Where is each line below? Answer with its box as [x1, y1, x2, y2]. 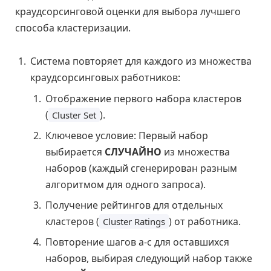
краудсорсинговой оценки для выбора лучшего [15, 4, 241, 18]
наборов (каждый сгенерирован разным [45, 162, 237, 175]
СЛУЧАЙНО [105, 145, 162, 159]
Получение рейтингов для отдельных [45, 198, 223, 212]
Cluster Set [52, 109, 96, 122]
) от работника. [169, 215, 241, 229]
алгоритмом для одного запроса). [45, 178, 206, 192]
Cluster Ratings [103, 215, 165, 228]
